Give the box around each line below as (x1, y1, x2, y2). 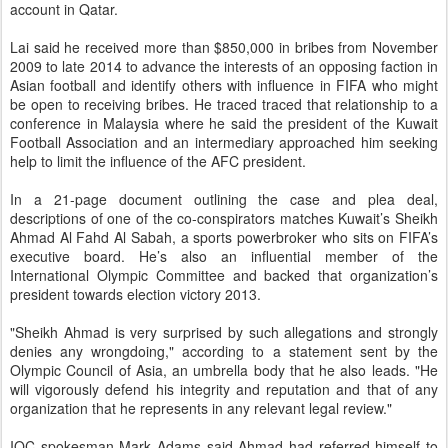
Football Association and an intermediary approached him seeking (10, 132, 438, 152)
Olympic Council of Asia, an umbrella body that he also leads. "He (10, 360, 438, 380)
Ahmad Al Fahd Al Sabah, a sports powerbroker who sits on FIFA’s (10, 227, 438, 247)
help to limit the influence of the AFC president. (10, 151, 306, 171)
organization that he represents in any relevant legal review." (10, 398, 392, 418)
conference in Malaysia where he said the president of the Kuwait (10, 113, 438, 133)
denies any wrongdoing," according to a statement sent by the (10, 341, 438, 361)
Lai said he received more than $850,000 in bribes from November (10, 37, 438, 57)
